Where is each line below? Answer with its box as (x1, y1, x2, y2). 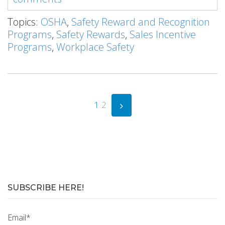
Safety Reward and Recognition (71, 15, 210, 29)
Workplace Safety (56, 40, 134, 54)
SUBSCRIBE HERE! (8, 183, 84, 193)
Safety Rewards (56, 28, 125, 42)
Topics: (8, 15, 41, 29)
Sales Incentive (130, 28, 196, 42)
